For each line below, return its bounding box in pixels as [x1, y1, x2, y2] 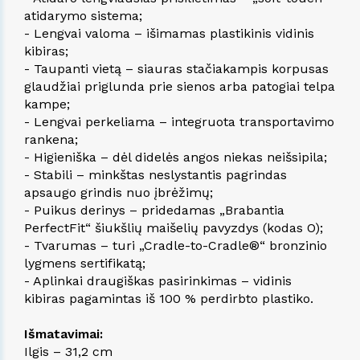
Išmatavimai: [24, 325, 103, 342]
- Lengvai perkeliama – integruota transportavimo [24, 113, 334, 129]
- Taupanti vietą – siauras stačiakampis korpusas [24, 60, 329, 76]
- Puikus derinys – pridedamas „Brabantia [24, 202, 284, 218]
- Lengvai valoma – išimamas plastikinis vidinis [24, 25, 314, 41]
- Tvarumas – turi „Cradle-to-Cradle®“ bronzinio [24, 237, 327, 253]
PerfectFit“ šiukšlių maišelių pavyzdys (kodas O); [24, 219, 323, 235]
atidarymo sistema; [24, 7, 142, 23]
